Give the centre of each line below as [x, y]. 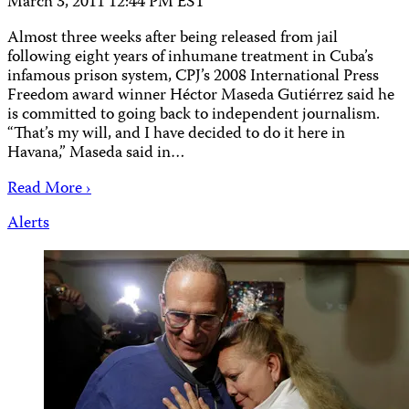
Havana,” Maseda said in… [96, 153]
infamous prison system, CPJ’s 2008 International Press [193, 77]
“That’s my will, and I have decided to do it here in [176, 134]
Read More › [49, 189]
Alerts [28, 225]
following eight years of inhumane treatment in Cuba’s [190, 58]
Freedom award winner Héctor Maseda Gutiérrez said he [201, 96]
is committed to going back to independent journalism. [194, 115]
